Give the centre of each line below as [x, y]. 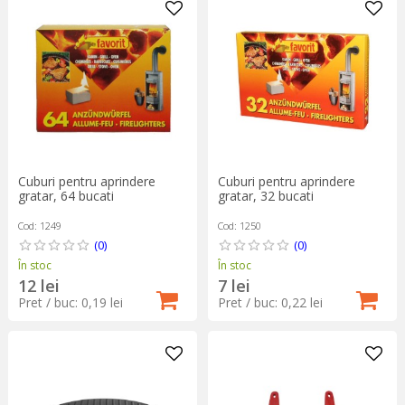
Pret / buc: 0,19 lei [70, 303]
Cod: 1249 [39, 226]
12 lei [38, 286]
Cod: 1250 [239, 226]
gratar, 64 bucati [66, 196]
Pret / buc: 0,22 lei [270, 303]
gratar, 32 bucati [265, 196]
